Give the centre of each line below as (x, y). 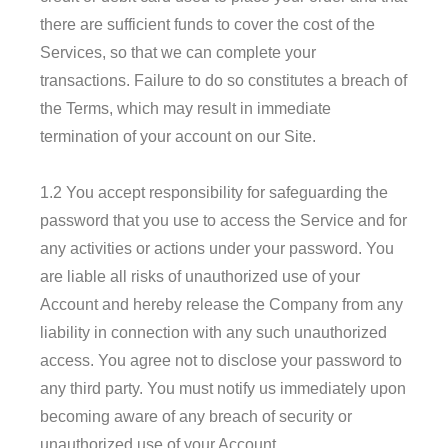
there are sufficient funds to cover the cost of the (207, 24)
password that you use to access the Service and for (223, 220)
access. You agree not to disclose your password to (221, 360)
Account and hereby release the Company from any (221, 304)
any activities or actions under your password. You (217, 248)
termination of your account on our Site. (178, 136)
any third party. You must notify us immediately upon (223, 388)
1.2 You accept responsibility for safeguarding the (214, 192)
